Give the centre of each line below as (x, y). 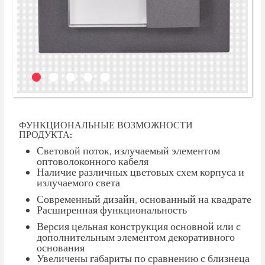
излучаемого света (78, 183)
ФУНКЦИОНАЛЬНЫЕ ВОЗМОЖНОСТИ (106, 125)
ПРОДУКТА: (46, 135)
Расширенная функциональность (112, 210)
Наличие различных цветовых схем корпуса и (140, 172)
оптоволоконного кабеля (93, 161)
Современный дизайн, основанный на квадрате (144, 199)
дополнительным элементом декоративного (136, 237)
